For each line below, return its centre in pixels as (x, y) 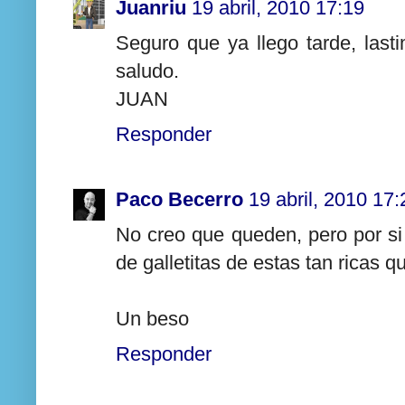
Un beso (152, 319)
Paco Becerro (179, 200)
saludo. (147, 71)
